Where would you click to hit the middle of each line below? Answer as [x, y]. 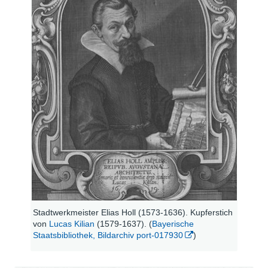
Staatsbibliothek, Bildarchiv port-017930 [108, 235]
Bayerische [173, 223]
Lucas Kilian [72, 223]
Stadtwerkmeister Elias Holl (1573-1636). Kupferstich [133, 212]
